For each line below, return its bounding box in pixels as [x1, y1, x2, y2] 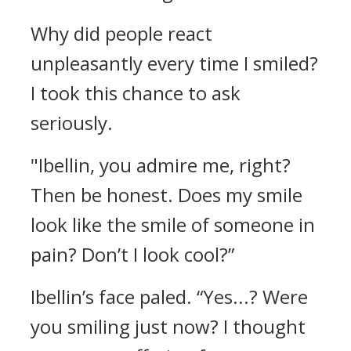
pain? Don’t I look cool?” [31, 241, 234, 267]
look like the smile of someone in [31, 212, 315, 237]
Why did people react [31, 20, 212, 46]
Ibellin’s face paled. [31, 284, 197, 309]
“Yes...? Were [197, 284, 308, 309]
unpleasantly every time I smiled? [31, 50, 318, 76]
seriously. [31, 110, 113, 136]
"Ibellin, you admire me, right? [31, 152, 291, 178]
